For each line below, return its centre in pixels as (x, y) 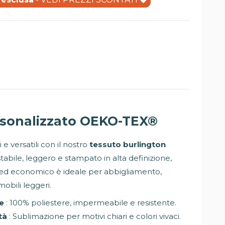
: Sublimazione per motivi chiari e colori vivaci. (94, 216)
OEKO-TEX (114, 121)
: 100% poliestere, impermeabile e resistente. (90, 202)
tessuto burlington (128, 144)
